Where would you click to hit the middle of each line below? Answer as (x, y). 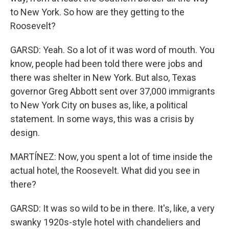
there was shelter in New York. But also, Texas (103, 77)
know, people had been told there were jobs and (106, 64)
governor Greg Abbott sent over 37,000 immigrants (113, 91)
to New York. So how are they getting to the (97, 12)
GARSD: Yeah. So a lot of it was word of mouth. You (112, 50)
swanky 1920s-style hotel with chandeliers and (105, 222)
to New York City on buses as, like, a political (99, 105)
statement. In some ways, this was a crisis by (102, 119)
